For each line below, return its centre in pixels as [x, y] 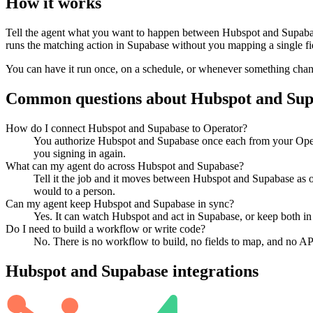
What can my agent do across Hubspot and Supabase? [125, 166]
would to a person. [74, 191]
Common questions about [98, 99]
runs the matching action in [66, 45]
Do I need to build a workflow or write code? [105, 228]
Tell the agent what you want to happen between [114, 33]
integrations [213, 271]
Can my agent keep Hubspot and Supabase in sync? [120, 203]
